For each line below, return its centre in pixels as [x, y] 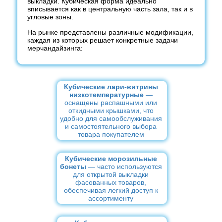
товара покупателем [111, 134]
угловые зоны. [50, 17]
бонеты [73, 167]
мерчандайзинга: [55, 48]
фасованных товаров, [111, 183]
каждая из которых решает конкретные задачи [103, 40]
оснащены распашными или [111, 102]
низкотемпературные [106, 94]
